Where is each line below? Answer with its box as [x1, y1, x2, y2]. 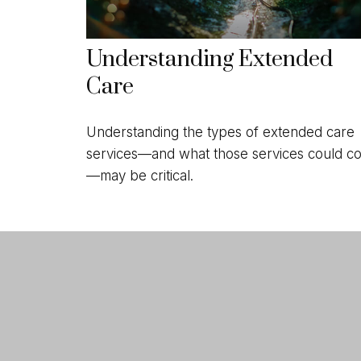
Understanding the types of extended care [86, 123, 355, 140]
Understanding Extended [86, 46, 333, 74]
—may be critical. [86, 167, 193, 184]
